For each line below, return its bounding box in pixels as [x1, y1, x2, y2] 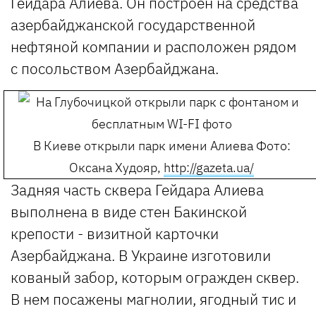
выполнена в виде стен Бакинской [11, 202, 247, 222]
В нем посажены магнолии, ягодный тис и [11, 289, 296, 310]
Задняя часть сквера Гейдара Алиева [11, 180, 264, 200]
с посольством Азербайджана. [11, 59, 219, 79]
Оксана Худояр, [69, 159, 164, 176]
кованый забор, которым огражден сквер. [11, 267, 299, 288]
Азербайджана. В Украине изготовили [11, 245, 271, 266]
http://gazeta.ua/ [164, 159, 254, 176]
